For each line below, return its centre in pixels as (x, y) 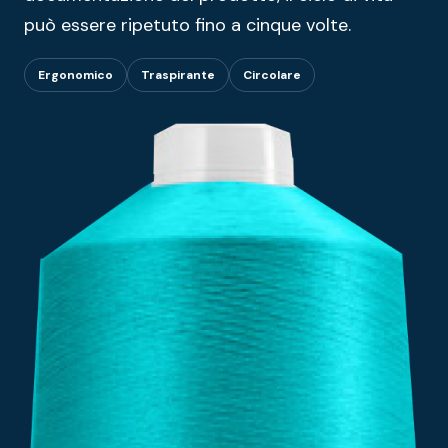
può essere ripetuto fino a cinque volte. (187, 24)
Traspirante (178, 74)
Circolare (272, 74)
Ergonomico (75, 74)
